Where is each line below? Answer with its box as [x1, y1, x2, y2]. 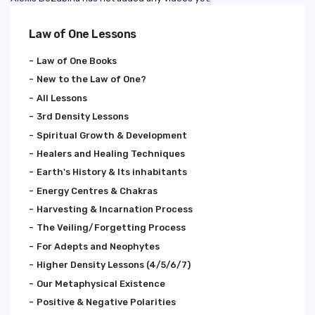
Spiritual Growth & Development [36, 129, 187, 141]
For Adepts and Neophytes [36, 240, 160, 252]
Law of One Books [36, 55, 117, 66]
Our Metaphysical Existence [36, 278, 165, 289]
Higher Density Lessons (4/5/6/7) [36, 259, 191, 271]
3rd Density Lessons [36, 111, 129, 122]
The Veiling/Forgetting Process [36, 222, 186, 233]
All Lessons [36, 92, 87, 103]
